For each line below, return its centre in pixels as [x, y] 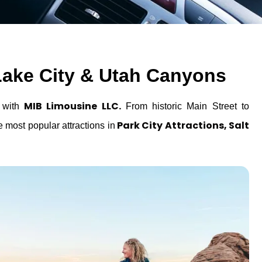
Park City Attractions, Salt [182, 125]
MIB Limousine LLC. [72, 106]
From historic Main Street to [185, 106]
